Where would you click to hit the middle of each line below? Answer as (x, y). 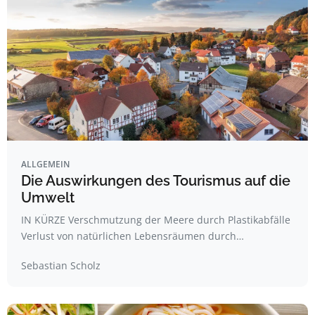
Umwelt (48, 198)
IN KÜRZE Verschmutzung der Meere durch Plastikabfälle (156, 220)
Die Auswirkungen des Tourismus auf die (156, 181)
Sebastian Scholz (61, 265)
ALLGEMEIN (45, 164)
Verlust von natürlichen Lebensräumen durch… (133, 236)
